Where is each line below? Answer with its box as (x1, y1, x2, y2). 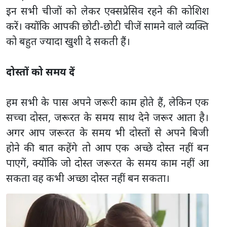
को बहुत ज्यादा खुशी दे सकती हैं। (6, 34, 130, 48)
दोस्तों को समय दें (6, 64, 75, 79)
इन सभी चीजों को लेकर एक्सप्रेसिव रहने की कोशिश (6, 4, 209, 18)
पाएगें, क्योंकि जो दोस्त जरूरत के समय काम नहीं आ (6, 156, 209, 170)
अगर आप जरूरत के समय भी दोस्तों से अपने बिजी (6, 125, 209, 139)
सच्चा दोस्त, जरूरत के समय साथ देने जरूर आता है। (6, 110, 209, 124)
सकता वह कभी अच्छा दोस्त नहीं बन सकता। (6, 171, 170, 185)
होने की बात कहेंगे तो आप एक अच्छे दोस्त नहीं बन (6, 140, 209, 155)
